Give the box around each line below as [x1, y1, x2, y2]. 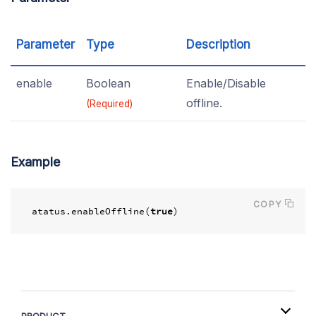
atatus [32, 205, 66, 217]
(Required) [86, 98, 133, 109]
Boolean [86, 76, 130, 90]
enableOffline [71, 205, 145, 217]
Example [11, 154, 60, 169]
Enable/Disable [186, 76, 266, 90]
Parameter [16, 37, 75, 51]
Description [186, 37, 250, 51]
